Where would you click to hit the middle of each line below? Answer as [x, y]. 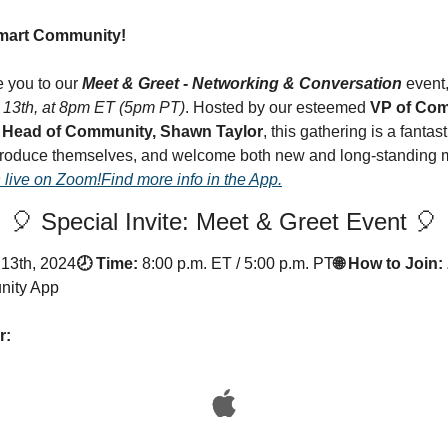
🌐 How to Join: [388, 263]
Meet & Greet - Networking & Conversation [242, 83]
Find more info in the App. [191, 179]
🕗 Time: [107, 263]
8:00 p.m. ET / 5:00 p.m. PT [238, 263]
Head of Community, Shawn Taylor [132, 131]
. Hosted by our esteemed [277, 107]
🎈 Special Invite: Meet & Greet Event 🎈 [224, 221]
